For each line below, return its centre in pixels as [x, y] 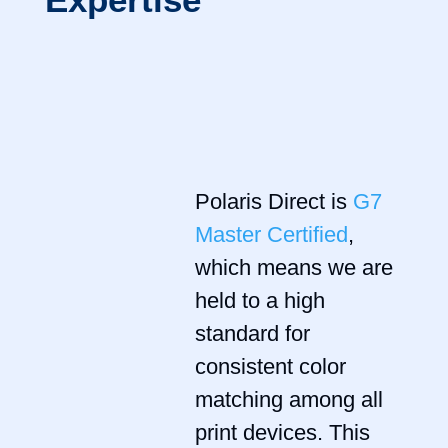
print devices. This [282, 432]
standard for [252, 333]
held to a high [259, 300]
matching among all [288, 399]
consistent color [270, 366]
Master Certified [271, 234]
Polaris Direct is [273, 201]
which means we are [293, 267]
